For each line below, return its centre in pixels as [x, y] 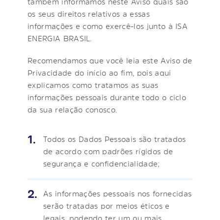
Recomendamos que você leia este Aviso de [110, 60]
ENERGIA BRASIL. [60, 38]
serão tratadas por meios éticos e [107, 206]
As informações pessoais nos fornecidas [118, 193]
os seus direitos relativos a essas [89, 14]
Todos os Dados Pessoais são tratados [115, 139]
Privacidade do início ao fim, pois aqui [99, 72]
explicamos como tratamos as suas [93, 85]
